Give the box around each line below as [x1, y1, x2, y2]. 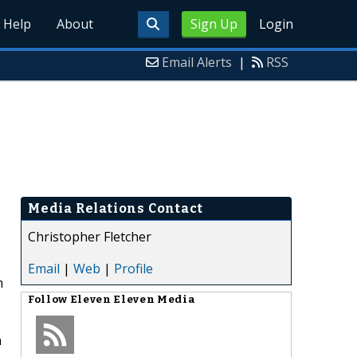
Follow [28, 292, 70, 306]
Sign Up [190, 15, 237, 33]
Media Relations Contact [28, 200, 203, 216]
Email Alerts [162, 53, 232, 71]
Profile [114, 259, 153, 277]
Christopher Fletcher [28, 227, 151, 245]
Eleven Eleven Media [69, 292, 196, 306]
